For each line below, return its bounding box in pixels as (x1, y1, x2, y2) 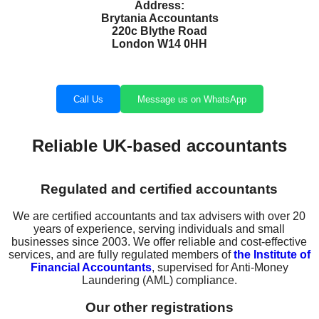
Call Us (73, 93, 103, 105)
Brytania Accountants (100, 11, 219, 24)
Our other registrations (85, 300, 234, 315)
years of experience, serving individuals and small (33, 223, 286, 236)
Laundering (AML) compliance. (81, 274, 237, 287)
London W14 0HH (112, 37, 207, 50)
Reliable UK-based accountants (31, 136, 287, 156)
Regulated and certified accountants (41, 182, 278, 197)
